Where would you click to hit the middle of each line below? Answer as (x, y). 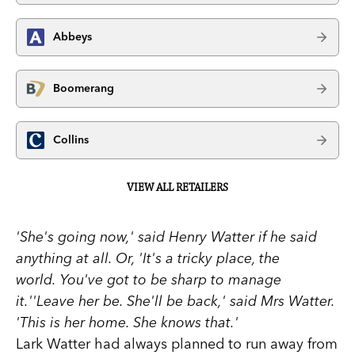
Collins (71, 140)
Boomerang (84, 88)
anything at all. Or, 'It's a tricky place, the (148, 258)
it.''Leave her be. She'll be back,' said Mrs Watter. (175, 300)
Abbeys (73, 37)
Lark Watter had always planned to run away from (177, 343)
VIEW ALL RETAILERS (177, 187)
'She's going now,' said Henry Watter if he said (166, 236)
